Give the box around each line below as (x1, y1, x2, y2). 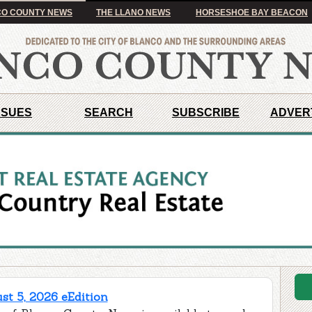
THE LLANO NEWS (96, 8, 171, 17)
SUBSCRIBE (172, 107, 240, 118)
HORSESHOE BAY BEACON (196, 8, 308, 17)
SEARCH (84, 107, 133, 118)
